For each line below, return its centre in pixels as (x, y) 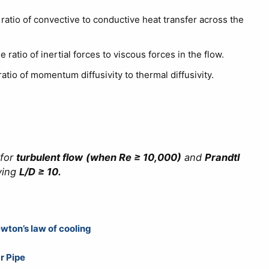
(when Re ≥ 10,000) (133, 158)
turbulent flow (49, 158)
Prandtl (222, 158)
